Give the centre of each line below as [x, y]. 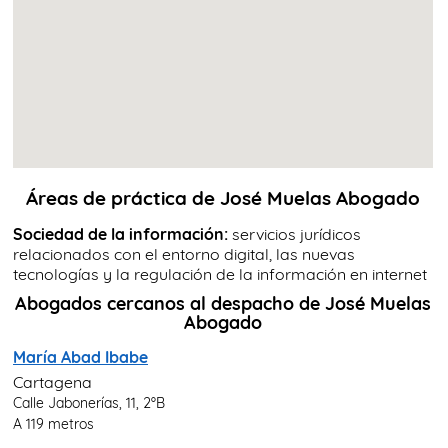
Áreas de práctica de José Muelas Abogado [223, 198]
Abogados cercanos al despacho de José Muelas [223, 303]
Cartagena [52, 382]
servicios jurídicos [294, 234]
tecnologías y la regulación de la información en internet [220, 274]
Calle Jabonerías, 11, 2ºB [89, 403]
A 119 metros [53, 424]
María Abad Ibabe [80, 357]
